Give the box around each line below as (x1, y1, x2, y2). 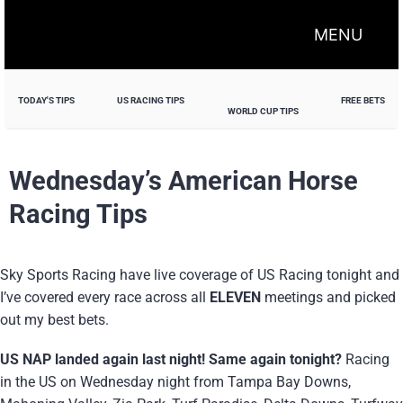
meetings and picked (261, 288, 396, 306)
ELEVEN (210, 288, 261, 306)
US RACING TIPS (117, 94, 185, 105)
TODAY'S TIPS (18, 94, 75, 105)
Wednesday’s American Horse (9, 165, 358, 196)
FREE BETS (340, 94, 385, 105)
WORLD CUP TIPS (227, 106, 299, 117)
